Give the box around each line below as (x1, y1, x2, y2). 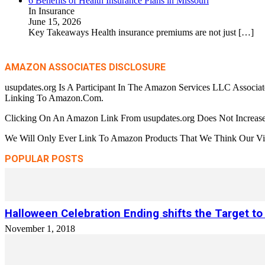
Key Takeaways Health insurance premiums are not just (28, 27, 238, 37)
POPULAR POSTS (5, 153, 83, 164)
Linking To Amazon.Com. (5, 93, 104, 103)
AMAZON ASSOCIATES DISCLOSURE (5, 62, 166, 73)
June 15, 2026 (28, 17, 81, 27)
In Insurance (28, 6, 75, 16)
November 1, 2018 (5, 224, 75, 234)
